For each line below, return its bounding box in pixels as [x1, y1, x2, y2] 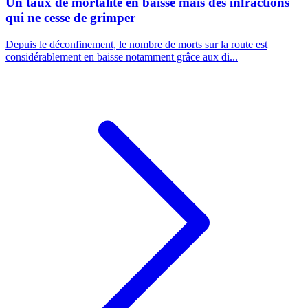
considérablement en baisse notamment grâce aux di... [5, 51, 238, 63]
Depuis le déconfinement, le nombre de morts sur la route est [5, 38, 267, 51]
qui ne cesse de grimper [5, 10, 135, 25]
